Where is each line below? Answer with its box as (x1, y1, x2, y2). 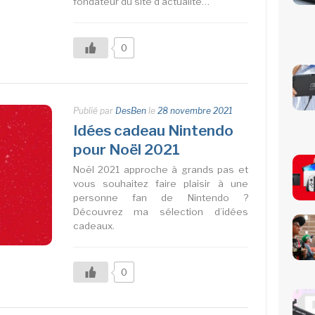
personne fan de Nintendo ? (72, 192, 248, 203)
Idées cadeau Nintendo (72, 122, 233, 139)
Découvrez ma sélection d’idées (72, 206, 248, 217)
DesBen (115, 105, 146, 116)
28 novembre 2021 (157, 105, 233, 116)
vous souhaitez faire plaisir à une (72, 178, 248, 189)
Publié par (72, 105, 115, 116)
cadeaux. (72, 220, 115, 231)
